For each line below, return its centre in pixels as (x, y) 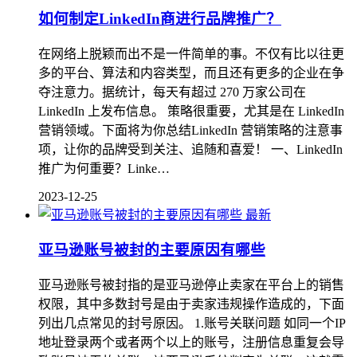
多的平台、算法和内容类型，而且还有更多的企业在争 (191, 73)
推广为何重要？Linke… (104, 168)
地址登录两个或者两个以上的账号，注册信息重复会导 (191, 343)
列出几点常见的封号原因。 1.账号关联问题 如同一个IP (192, 324)
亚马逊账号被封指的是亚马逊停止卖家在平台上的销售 (191, 285)
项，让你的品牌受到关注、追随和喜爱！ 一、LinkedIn (190, 149)
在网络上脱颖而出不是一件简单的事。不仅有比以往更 (191, 53)
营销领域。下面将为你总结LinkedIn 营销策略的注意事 (190, 130)
